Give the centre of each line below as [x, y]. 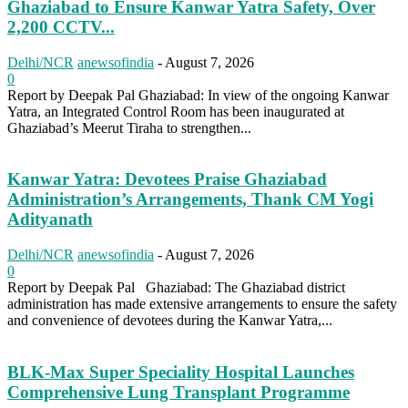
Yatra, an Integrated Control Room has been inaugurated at [176, 111]
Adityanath [50, 219]
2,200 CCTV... [61, 26]
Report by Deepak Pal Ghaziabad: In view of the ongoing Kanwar [198, 95]
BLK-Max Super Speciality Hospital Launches [181, 372]
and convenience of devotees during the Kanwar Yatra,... [170, 320]
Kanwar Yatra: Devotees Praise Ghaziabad [167, 179]
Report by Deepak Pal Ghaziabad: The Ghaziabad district [176, 287]
